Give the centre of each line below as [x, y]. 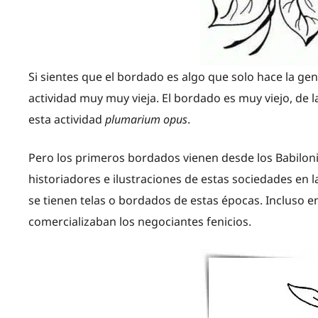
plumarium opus [146, 119]
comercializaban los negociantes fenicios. [140, 221]
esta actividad [67, 119]
